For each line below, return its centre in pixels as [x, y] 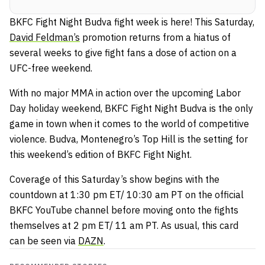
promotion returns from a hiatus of [155, 37]
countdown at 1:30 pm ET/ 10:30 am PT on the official [127, 194]
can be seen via [44, 240]
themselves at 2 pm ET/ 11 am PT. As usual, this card [124, 225]
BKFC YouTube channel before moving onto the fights [124, 210]
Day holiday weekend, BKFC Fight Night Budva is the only [131, 108]
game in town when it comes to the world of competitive [129, 123]
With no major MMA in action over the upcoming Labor [125, 93]
